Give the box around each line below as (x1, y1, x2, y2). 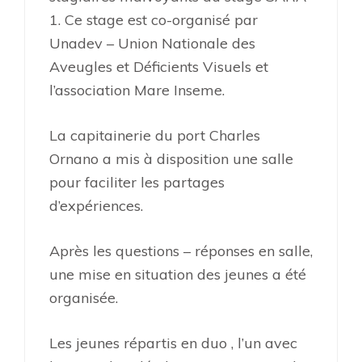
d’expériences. (49, 196, 143, 215)
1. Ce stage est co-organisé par (49, 11, 258, 29)
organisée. (49, 288, 122, 307)
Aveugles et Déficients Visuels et (49, 57, 268, 76)
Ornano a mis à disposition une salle (49, 149, 293, 168)
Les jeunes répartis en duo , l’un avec (49, 334, 297, 352)
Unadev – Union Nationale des (49, 34, 255, 53)
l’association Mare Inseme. (49, 81, 225, 99)
